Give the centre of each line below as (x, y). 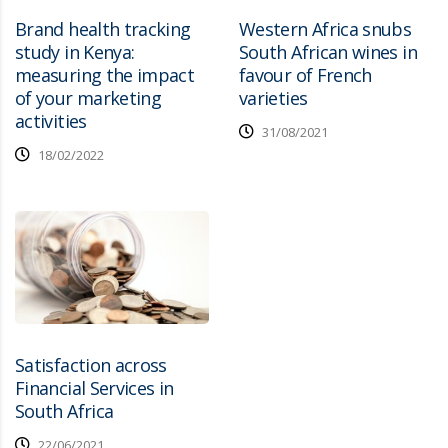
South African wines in (328, 52)
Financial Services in (94, 388)
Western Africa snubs (325, 29)
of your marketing (88, 98)
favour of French (305, 75)
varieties (273, 98)
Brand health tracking (103, 29)
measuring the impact (105, 75)
